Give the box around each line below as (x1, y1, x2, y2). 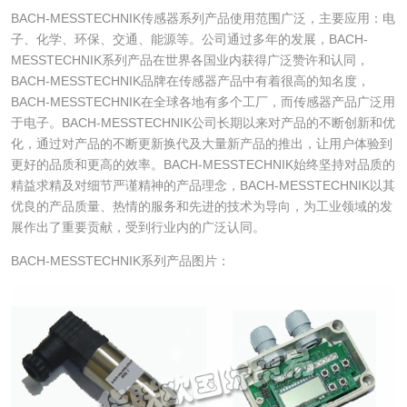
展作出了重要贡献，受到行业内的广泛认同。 (10, 220, 265, 235)
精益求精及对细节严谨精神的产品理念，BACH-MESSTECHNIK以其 (10, 178, 395, 194)
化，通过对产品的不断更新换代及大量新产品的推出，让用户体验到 (10, 136, 392, 152)
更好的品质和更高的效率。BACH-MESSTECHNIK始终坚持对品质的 (10, 157, 395, 173)
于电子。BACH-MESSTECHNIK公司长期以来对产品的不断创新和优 (10, 115, 395, 131)
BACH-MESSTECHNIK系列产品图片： (10, 253, 230, 269)
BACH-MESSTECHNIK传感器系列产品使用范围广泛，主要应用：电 (10, 11, 395, 26)
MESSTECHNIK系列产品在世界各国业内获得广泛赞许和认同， (10, 53, 369, 68)
